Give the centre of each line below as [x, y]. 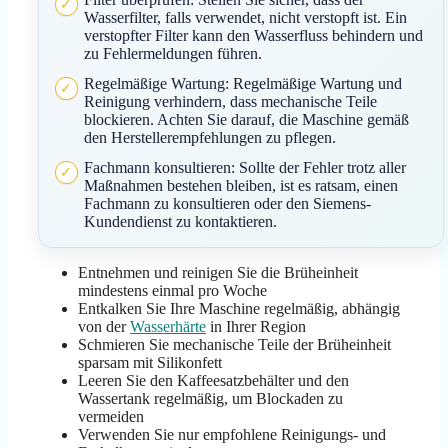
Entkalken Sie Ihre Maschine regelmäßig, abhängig [239, 309]
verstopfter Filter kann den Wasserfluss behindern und [253, 36]
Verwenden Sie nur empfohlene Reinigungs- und [232, 435]
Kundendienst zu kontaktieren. [180, 222]
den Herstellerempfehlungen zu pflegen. [209, 138]
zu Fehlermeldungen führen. [172, 54]
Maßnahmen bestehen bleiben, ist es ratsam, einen [240, 186]
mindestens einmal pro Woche [172, 291]
